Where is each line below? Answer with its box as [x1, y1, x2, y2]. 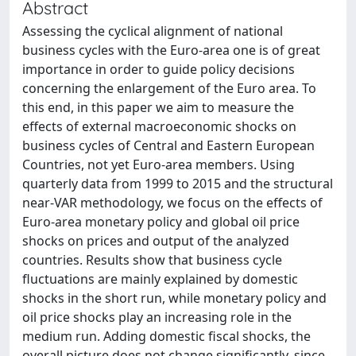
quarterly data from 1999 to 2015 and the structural [22, 175, 333, 192]
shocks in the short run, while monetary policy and [22, 289, 327, 307]
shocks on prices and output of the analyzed [22, 232, 289, 250]
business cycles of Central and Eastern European [22, 137, 315, 154]
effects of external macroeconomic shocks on [22, 118, 296, 135]
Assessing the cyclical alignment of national [22, 22, 283, 40]
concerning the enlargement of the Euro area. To [22, 79, 316, 97]
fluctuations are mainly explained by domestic [22, 270, 298, 288]
